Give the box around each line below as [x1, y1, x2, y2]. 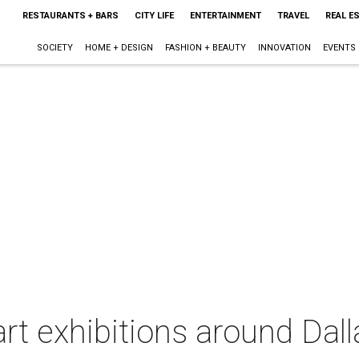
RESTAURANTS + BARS [22, 10, 119, 21]
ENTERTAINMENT [189, 10, 261, 21]
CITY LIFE [134, 10, 174, 21]
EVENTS [322, 42, 356, 53]
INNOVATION [257, 42, 311, 53]
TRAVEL [276, 10, 309, 21]
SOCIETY [36, 42, 73, 53]
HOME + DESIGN [84, 42, 153, 53]
